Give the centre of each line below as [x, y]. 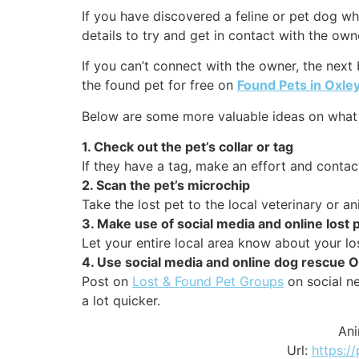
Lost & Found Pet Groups [208, 282]
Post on [107, 282]
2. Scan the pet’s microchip [166, 186]
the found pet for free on [159, 85]
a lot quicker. [121, 301]
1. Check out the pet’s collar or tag [188, 147]
